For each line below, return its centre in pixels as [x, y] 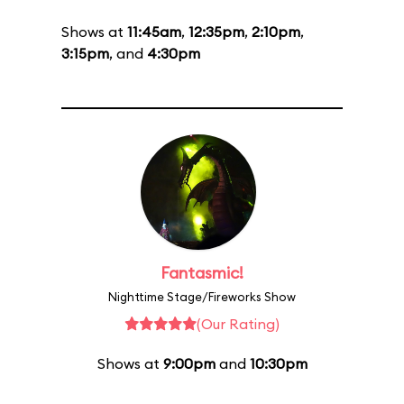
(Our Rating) [238, 324]
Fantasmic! [202, 273]
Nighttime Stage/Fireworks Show [202, 297]
